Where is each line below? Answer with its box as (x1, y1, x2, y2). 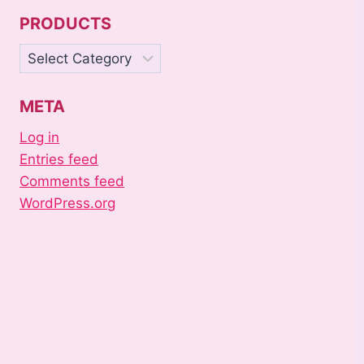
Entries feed (19, 150, 98, 167)
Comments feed (19, 172, 124, 189)
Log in (19, 128, 59, 145)
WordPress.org (19, 194, 115, 211)
